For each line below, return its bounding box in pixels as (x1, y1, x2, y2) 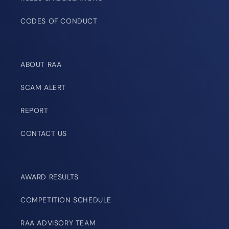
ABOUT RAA (20, 60, 62, 70)
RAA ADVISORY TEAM (20, 218, 96, 228)
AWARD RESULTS (20, 172, 79, 182)
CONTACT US (20, 129, 67, 139)
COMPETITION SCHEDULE (20, 195, 111, 205)
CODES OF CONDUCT (20, 16, 98, 26)
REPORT (20, 106, 49, 116)
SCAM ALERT (20, 83, 66, 93)
